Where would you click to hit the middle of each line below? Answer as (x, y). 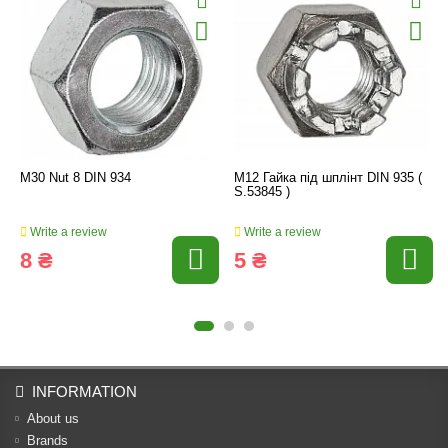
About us (53, 418)
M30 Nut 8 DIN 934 (75, 177)
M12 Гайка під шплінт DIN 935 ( (328, 177)
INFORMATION (84, 391)
